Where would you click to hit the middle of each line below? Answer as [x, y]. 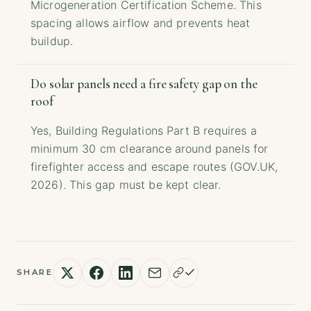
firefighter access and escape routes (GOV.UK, [154, 166]
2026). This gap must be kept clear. [126, 184]
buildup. [52, 41]
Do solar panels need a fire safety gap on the [144, 84]
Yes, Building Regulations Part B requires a [144, 130]
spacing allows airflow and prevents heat [141, 23]
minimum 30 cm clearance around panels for [150, 148]
